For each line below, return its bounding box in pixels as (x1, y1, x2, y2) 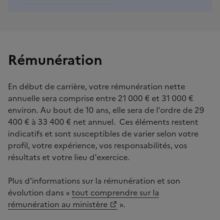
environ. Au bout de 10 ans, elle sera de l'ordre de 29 (8, 104, 204, 116)
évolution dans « (8, 186, 72, 198)
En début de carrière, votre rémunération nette (8, 80, 185, 92)
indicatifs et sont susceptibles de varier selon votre (8, 127, 198, 139)
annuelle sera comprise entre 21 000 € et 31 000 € (8, 92, 193, 104)
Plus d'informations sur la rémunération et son (8, 174, 180, 187)
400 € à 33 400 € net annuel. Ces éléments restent (8, 115, 198, 128)
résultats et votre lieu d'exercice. (8, 151, 132, 163)
